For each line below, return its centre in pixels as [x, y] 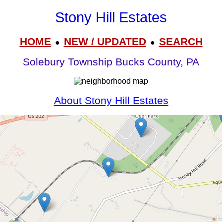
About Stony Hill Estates [111, 100]
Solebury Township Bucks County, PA [111, 62]
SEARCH [181, 41]
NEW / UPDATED [105, 41]
